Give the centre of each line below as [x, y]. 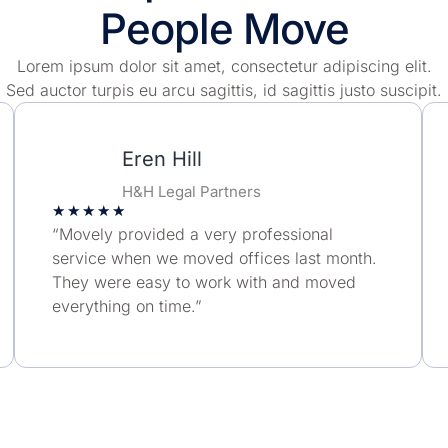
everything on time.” [126, 306]
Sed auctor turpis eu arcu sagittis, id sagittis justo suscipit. [224, 90]
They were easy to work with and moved [203, 282]
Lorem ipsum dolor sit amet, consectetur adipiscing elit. [224, 66]
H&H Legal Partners [192, 192]
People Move [224, 29]
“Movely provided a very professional [192, 234]
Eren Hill [162, 159]
